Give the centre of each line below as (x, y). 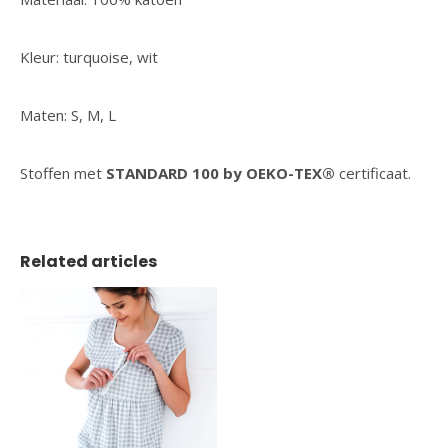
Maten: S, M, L (68, 115)
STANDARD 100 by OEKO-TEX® (220, 173)
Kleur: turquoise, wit (89, 57)
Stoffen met (63, 173)
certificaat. (373, 173)
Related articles (88, 261)
